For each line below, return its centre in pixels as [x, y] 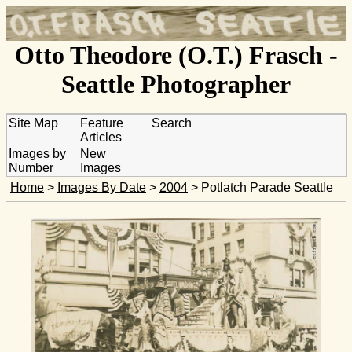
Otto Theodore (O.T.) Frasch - [176, 55]
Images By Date [102, 188]
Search [171, 123]
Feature [101, 123]
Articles [101, 137]
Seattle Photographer [176, 84]
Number [31, 167]
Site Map [33, 123]
